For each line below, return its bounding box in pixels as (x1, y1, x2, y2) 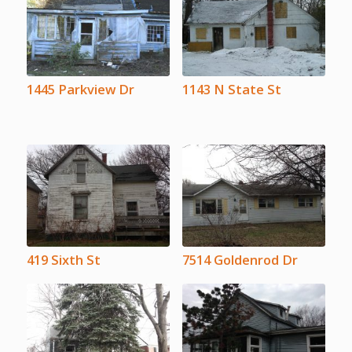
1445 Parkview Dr (26, 80, 134, 99)
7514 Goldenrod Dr (181, 251, 298, 269)
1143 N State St (181, 80, 281, 99)
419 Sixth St (26, 251, 101, 269)
